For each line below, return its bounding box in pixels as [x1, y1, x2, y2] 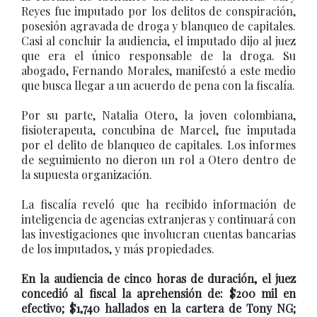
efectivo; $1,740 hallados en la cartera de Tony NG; [21, 301, 296, 316]
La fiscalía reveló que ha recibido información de [21, 197, 296, 212]
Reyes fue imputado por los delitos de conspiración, [21, 4, 296, 18]
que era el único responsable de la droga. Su [21, 48, 296, 63]
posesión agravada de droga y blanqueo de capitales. [21, 18, 296, 33]
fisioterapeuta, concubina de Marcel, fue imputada [21, 122, 296, 137]
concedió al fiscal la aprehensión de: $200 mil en [21, 286, 296, 301]
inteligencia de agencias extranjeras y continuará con [21, 212, 296, 226]
